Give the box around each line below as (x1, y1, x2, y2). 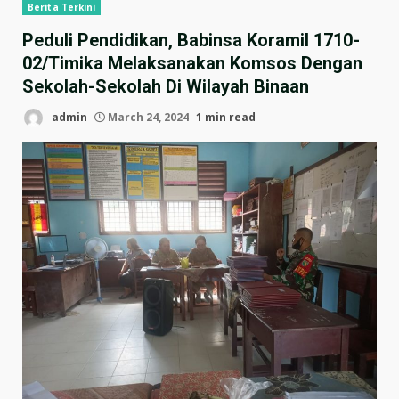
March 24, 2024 (105, 109, 191, 125)
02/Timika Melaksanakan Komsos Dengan (22, 53, 362, 74)
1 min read (196, 109, 256, 125)
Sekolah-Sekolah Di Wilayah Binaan (22, 76, 309, 97)
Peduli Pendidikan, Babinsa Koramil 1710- (22, 29, 360, 51)
